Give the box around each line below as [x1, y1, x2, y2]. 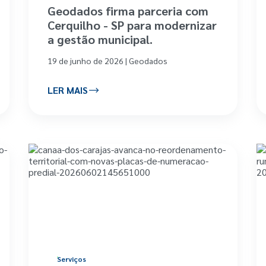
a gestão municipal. [47, 31, 153, 47]
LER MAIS [47, 84, 88, 97]
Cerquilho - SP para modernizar [47, 17, 217, 33]
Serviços [57, 254, 87, 264]
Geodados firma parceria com [47, 2, 209, 18]
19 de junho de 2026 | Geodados [47, 55, 168, 66]
